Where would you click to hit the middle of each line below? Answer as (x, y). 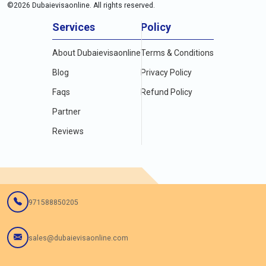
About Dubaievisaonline (96, 53)
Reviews (68, 131)
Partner (66, 112)
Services (74, 27)
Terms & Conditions (177, 53)
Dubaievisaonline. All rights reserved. (93, 5)
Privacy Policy (166, 72)
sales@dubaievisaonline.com (78, 238)
